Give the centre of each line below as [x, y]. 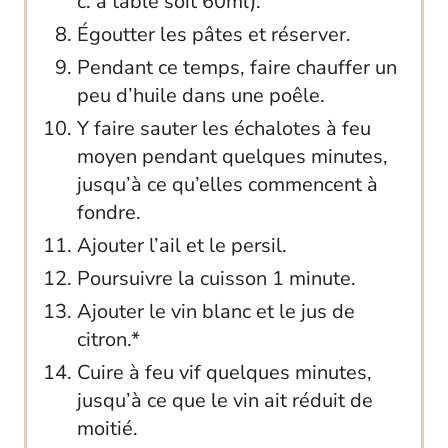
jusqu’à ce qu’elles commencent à [227, 184]
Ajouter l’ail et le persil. [182, 245]
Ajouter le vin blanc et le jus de [216, 311]
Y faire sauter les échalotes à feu [224, 128]
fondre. [109, 212]
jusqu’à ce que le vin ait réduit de [225, 400]
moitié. [107, 428]
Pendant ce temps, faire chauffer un [237, 67]
